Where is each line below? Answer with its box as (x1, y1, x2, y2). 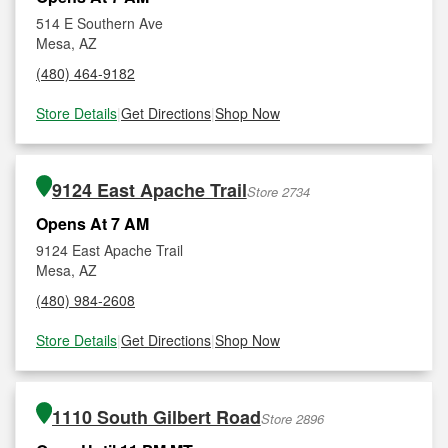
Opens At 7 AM (36, 212, 149, 235)
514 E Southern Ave (36, 13, 163, 33)
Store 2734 (246, 182, 310, 201)
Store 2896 (260, 409, 324, 428)
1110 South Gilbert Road (51, 404, 261, 430)
